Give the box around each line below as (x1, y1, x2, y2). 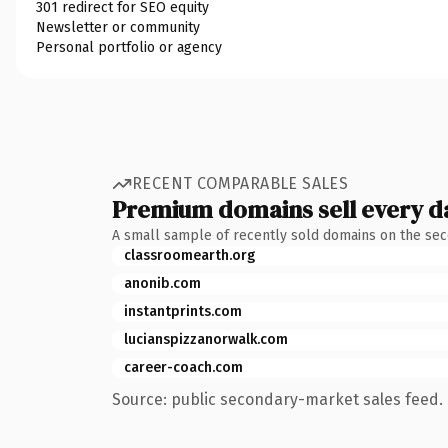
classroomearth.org (124, 246, 255, 264)
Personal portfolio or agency (36, 38, 222, 56)
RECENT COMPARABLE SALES (132, 174, 349, 193)
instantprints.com (124, 302, 242, 320)
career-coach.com (124, 358, 243, 376)
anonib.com (124, 274, 201, 292)
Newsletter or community (36, 18, 200, 36)
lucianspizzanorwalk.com (124, 330, 288, 348)
